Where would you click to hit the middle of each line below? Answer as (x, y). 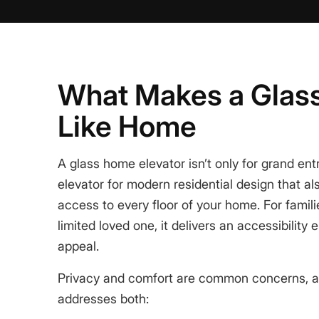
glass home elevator (127, 164)
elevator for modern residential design (166, 184)
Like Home (127, 126)
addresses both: (103, 298)
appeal (77, 246)
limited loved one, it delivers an (147, 226)
